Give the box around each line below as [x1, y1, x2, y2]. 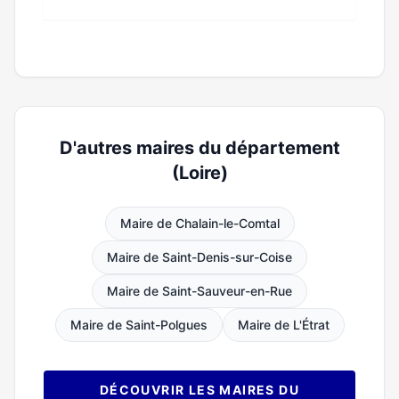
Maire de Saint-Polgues [69, 317, 208, 332]
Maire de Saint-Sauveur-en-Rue [107, 283, 292, 298]
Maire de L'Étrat [237, 317, 330, 332]
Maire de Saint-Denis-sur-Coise [107, 249, 292, 265]
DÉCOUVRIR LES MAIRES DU [99, 382, 300, 397]
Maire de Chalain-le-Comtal [119, 216, 280, 231]
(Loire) [171, 162, 228, 183]
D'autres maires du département [59, 137, 340, 159]
